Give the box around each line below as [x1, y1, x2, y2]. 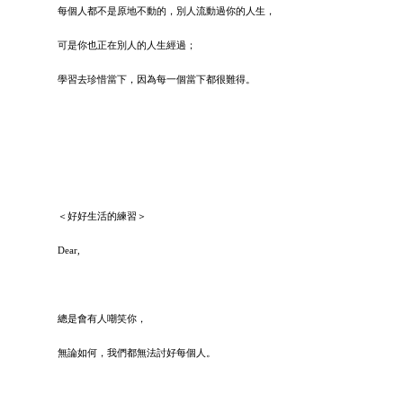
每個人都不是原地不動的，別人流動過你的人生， [58, 4, 275, 16]
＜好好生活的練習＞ [58, 210, 147, 221]
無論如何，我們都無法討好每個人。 [58, 346, 216, 358]
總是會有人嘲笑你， [58, 312, 147, 324]
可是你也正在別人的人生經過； [58, 39, 196, 50]
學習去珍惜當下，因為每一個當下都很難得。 [58, 73, 255, 85]
